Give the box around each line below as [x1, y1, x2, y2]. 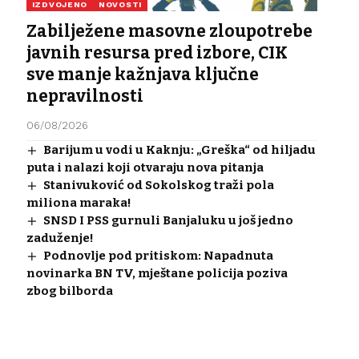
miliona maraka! [26, 196, 131, 211]
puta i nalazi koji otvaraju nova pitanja [26, 160, 264, 175]
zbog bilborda [26, 284, 113, 299]
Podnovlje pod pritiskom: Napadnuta [42, 248, 273, 264]
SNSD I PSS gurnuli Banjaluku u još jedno [42, 213, 293, 228]
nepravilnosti [26, 86, 143, 107]
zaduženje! [26, 231, 94, 246]
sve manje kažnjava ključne [26, 64, 259, 86]
